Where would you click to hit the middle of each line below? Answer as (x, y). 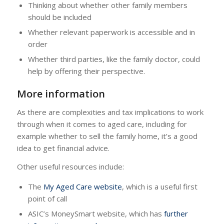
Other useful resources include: (70, 166)
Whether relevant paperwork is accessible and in (111, 32)
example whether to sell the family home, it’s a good (107, 136)
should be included (59, 17)
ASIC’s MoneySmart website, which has (96, 213)
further (176, 213)
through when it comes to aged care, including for (102, 124)
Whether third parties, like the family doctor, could (114, 59)
